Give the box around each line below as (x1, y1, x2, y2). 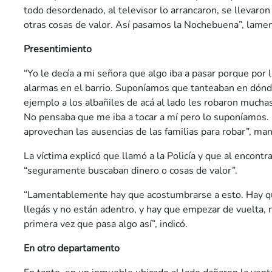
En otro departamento (24, 242, 120, 255)
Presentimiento (24, 42, 92, 56)
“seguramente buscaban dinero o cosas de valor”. (24, 164, 237, 177)
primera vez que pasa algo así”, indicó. (24, 217, 188, 231)
